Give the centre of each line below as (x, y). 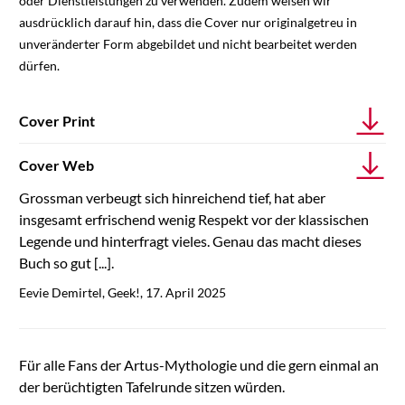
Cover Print (57, 121)
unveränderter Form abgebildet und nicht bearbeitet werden (188, 44)
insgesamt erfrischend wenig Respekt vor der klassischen (193, 220)
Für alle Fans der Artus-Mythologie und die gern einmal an (198, 365)
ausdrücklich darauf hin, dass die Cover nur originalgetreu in (188, 23)
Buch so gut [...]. (66, 263)
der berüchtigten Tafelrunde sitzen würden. (151, 387)
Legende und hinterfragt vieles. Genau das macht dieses (190, 241)
